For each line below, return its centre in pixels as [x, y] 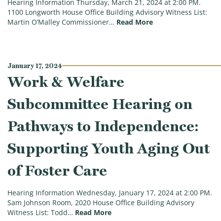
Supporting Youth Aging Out [109, 148]
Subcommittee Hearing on [100, 104]
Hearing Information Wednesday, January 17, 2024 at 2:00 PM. [110, 193]
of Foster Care [57, 170]
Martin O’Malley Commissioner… [61, 22]
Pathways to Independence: [103, 126]
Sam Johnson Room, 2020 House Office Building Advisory [101, 203]
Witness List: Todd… [40, 213]
